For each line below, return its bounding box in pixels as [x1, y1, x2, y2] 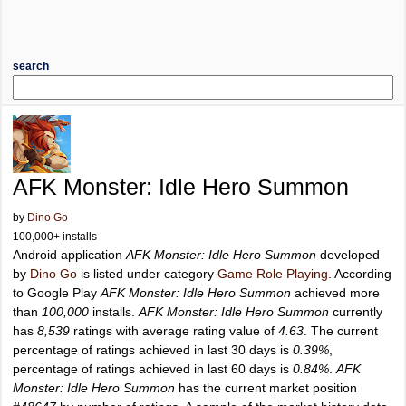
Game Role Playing [217, 266, 328, 281]
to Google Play [13, 285, 101, 300]
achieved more [291, 285, 380, 300]
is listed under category [77, 266, 217, 281]
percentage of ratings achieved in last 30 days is [13, 343, 293, 357]
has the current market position [175, 381, 357, 395]
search [13, 60, 49, 72]
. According [328, 266, 391, 281]
